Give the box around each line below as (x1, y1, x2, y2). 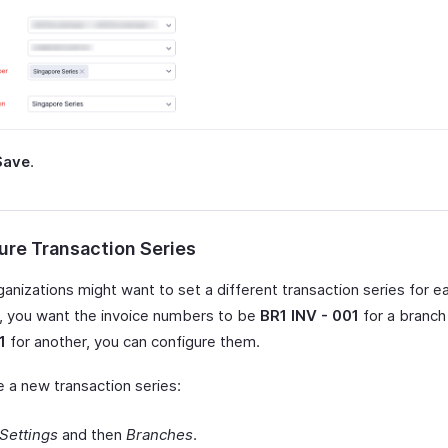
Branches (126, 424, 193, 444)
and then (58, 424, 126, 444)
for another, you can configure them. (6, 331, 260, 351)
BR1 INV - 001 (260, 305, 359, 325)
